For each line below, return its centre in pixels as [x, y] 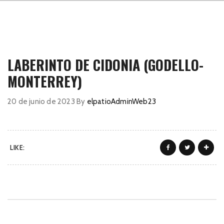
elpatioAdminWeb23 [121, 101]
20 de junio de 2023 [41, 101]
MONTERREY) [45, 81]
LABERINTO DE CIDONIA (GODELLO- [105, 65]
